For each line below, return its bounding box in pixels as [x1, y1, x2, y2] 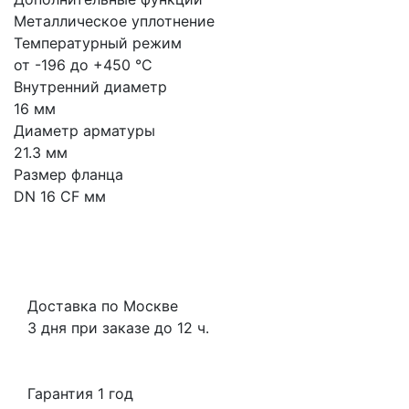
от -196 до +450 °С [14, 55, 152, 74]
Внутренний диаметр [14, 77, 167, 96]
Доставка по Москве [27, 296, 178, 315]
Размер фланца [14, 164, 123, 184]
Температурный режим [14, 33, 182, 52]
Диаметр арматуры [14, 121, 155, 140]
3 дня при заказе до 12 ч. [27, 318, 209, 337]
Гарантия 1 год [27, 383, 133, 403]
